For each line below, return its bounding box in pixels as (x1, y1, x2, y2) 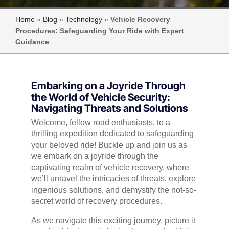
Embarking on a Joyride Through (31, 80, 186, 93)
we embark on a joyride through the (31, 152, 158, 161)
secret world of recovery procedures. (31, 197, 162, 206)
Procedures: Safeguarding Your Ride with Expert (15, 27, 184, 35)
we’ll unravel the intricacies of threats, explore (31, 174, 196, 184)
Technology (65, 16, 102, 24)
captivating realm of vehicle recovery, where (31, 163, 189, 172)
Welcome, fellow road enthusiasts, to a (31, 118, 170, 127)
